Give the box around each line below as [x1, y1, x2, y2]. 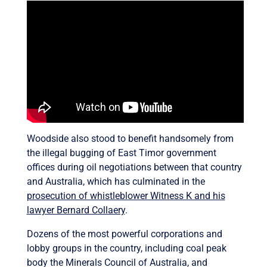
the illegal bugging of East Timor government [26, 147, 216, 159]
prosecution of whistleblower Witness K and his [26, 190, 225, 202]
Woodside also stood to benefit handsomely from [26, 133, 234, 145]
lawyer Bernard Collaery [26, 204, 125, 216]
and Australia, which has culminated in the [26, 176, 205, 188]
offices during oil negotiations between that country [26, 162, 242, 173]
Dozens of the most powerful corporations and [26, 228, 222, 240]
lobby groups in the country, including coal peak [26, 243, 226, 254]
